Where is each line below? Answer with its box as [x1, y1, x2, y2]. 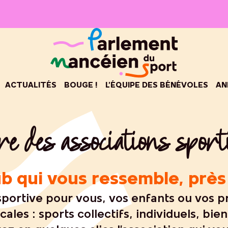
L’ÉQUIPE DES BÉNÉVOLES [105, 81, 208, 90]
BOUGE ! [64, 81, 98, 90]
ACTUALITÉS [5, 81, 56, 90]
